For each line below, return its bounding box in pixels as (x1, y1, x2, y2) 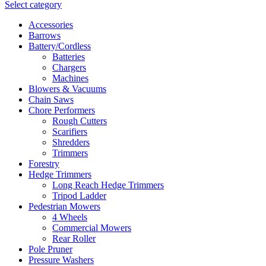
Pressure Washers (28, 254, 94, 265)
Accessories (28, 19, 73, 30)
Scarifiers (52, 126, 87, 137)
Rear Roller (52, 233, 96, 243)
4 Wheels (52, 211, 87, 222)
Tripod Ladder (52, 190, 106, 201)
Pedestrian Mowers (28, 201, 100, 211)
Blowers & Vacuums (28, 83, 106, 94)
